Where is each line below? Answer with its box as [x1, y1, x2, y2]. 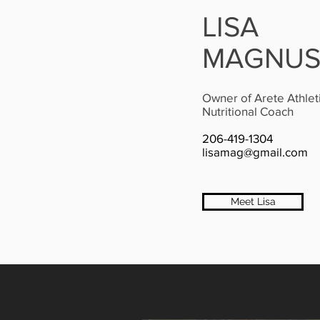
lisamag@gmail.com [202, 145, 308, 159]
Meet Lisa [230, 196, 276, 207]
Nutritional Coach [202, 104, 294, 118]
